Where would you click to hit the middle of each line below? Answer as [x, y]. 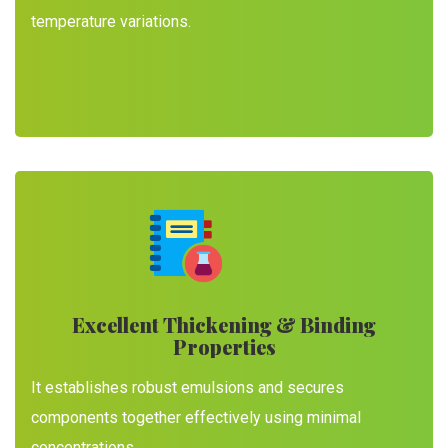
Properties [224, 346]
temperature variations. [111, 21]
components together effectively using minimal [196, 417]
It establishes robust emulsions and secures [187, 387]
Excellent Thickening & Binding [224, 324]
